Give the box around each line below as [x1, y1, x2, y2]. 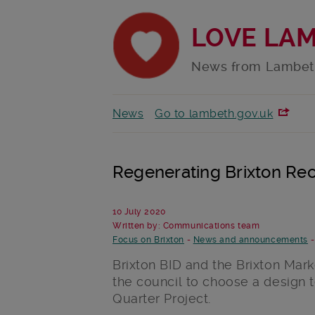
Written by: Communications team [112, 221, 260, 231]
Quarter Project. [112, 291, 211, 307]
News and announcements [193, 235, 308, 245]
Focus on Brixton [112, 235, 184, 245]
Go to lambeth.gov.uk [155, 107, 274, 121]
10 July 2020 [112, 207, 166, 217]
